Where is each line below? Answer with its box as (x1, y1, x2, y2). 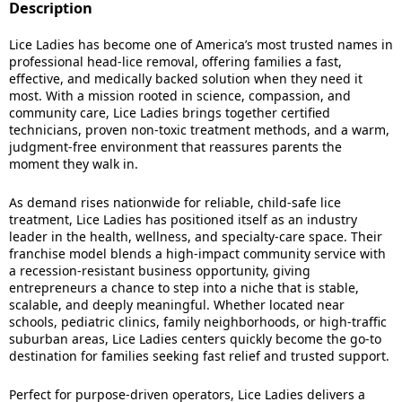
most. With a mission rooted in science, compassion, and (9, 87, 351, 104)
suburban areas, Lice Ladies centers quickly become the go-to (9, 330, 381, 347)
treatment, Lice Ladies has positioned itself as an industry (9, 211, 357, 228)
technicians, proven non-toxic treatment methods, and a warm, (9, 121, 389, 138)
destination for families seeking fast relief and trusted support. (9, 347, 389, 364)
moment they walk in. (9, 155, 138, 172)
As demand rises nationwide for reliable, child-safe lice (9, 194, 341, 211)
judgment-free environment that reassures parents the (9, 138, 342, 155)
